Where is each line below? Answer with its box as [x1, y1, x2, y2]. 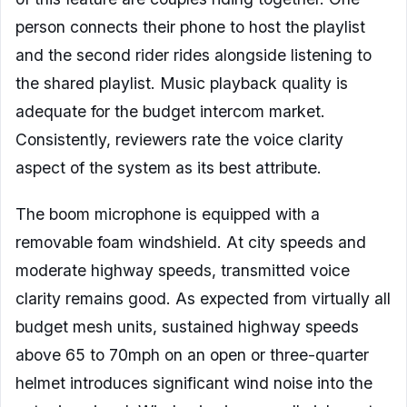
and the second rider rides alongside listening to [15, 45, 372, 65]
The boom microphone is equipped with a [15, 204, 320, 224]
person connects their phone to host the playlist [15, 17, 365, 37]
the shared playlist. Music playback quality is [15, 74, 348, 94]
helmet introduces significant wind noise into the [15, 373, 372, 393]
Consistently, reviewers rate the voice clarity [15, 130, 343, 150]
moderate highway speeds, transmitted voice [15, 261, 350, 281]
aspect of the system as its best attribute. [15, 158, 322, 178]
